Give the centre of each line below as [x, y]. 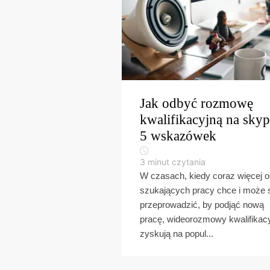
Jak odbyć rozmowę [196, 103]
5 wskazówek [178, 136]
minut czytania [177, 162]
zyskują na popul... [177, 234]
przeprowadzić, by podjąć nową [202, 205]
